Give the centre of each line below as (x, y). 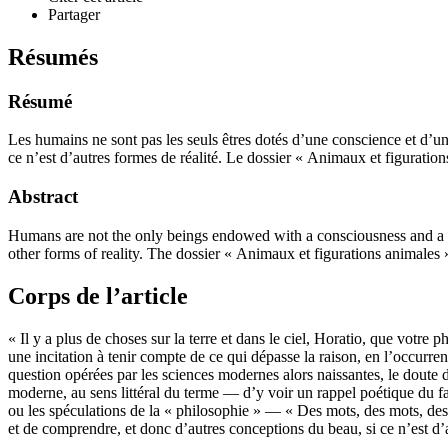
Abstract (43, 196)
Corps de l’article (98, 295)
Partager (74, 14)
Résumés (53, 56)
